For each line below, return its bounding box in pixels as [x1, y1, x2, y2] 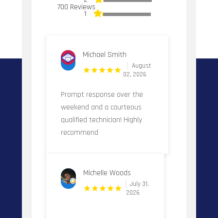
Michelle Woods [83, 167, 131, 178]
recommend [60, 127, 98, 138]
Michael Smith [83, 49, 127, 60]
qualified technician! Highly [60, 114, 142, 125]
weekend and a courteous [60, 102, 142, 112]
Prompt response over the [60, 89, 143, 100]
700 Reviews [57, 1, 95, 12]
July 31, [130, 180, 149, 188]
